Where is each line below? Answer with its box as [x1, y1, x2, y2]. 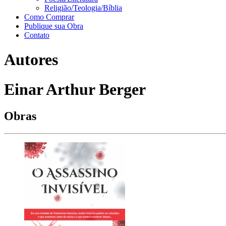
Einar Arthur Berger [4, 80, 146, 98]
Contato [24, 31, 49, 39]
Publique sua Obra [24, 22, 83, 30]
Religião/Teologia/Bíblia [44, 4, 122, 12]
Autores [4, 50, 58, 69]
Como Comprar [24, 13, 74, 21]
